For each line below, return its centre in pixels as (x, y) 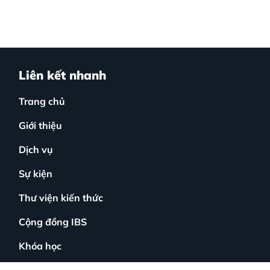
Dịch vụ (36, 149)
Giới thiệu (40, 125)
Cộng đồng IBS (53, 221)
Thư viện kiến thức (61, 197)
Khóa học (40, 246)
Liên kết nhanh (62, 75)
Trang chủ (42, 101)
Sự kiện (36, 173)
